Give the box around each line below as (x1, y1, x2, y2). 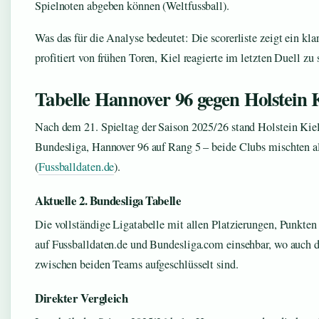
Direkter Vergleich (35, 288, 128, 307)
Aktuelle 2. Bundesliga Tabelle (35, 191, 182, 209)
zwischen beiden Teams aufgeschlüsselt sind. (35, 256, 239, 272)
